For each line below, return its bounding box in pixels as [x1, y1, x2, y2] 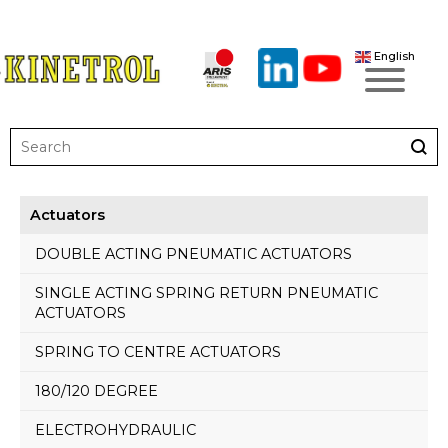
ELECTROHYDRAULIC [34, 421, 196, 439]
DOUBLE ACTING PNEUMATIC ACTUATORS [34, 245, 352, 263]
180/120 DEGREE [34, 382, 158, 400]
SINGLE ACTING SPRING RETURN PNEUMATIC [34, 284, 378, 302]
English [371, 48, 416, 63]
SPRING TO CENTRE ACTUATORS [34, 343, 281, 361]
